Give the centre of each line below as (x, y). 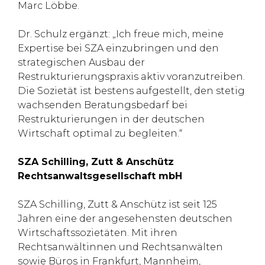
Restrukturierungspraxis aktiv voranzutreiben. (131, 77)
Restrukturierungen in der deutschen (111, 119)
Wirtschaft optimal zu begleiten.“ (100, 133)
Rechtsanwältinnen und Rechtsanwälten (120, 247)
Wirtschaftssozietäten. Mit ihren (98, 233)
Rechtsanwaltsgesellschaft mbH (100, 176)
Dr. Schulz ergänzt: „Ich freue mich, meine (121, 34)
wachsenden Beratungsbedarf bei (103, 105)
